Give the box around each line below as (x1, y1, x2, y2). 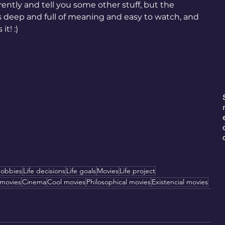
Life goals (66, 166, 96, 175)
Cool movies (47, 177, 85, 186)
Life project (120, 166, 155, 175)
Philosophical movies (86, 177, 151, 186)
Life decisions (23, 166, 65, 175)
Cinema (22, 177, 46, 186)
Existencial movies (152, 177, 208, 186)
